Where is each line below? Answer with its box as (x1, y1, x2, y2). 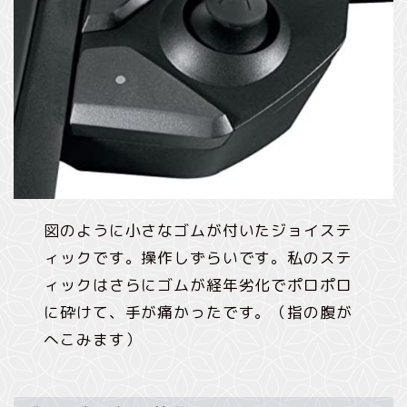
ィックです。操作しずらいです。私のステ (44, 246, 352, 268)
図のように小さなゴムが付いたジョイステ (44, 219, 352, 241)
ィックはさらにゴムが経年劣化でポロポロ (44, 273, 352, 295)
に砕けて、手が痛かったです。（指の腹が (44, 301, 352, 323)
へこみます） (44, 328, 142, 350)
